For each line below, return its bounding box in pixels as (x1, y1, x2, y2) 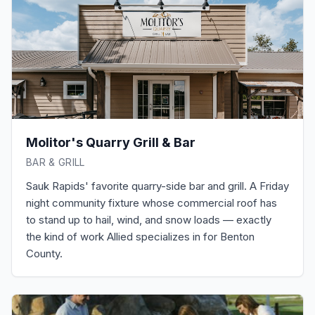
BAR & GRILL (26, 156, 85, 168)
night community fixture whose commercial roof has (26, 196, 277, 210)
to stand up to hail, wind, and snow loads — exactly (26, 213, 271, 226)
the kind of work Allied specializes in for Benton (26, 230, 255, 243)
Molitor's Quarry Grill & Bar (26, 135, 195, 150)
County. (26, 247, 63, 260)
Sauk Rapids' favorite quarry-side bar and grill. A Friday (26, 179, 289, 193)
